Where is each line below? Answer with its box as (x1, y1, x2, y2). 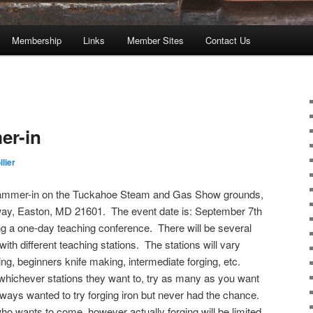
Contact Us (205, 34, 252, 48)
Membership (11, 34, 61, 48)
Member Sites (126, 34, 184, 48)
